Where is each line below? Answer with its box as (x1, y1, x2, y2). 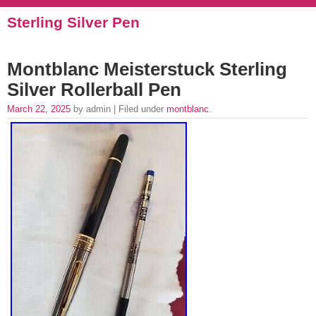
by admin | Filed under (71, 104, 166, 114)
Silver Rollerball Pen (7, 80, 181, 99)
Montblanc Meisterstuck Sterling (7, 59, 287, 79)
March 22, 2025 (7, 104, 71, 114)
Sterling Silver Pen (7, 14, 140, 30)
